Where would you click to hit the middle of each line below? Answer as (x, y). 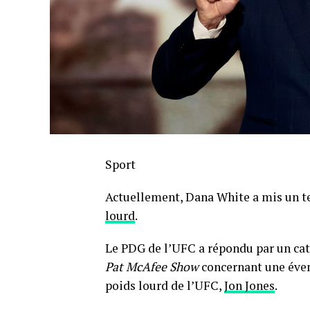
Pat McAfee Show (152, 267)
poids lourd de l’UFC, (165, 286)
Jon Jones (249, 286)
